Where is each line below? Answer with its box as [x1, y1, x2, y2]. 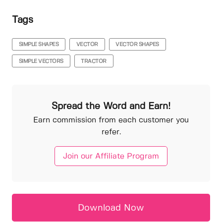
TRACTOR [81, 59, 107, 64]
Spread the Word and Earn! [52, 102, 170, 111]
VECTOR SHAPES [115, 42, 159, 48]
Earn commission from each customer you [33, 116, 189, 124]
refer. [101, 128, 121, 136]
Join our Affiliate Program [63, 153, 159, 161]
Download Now [78, 204, 144, 213]
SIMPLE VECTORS [18, 59, 63, 64]
